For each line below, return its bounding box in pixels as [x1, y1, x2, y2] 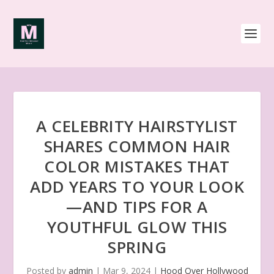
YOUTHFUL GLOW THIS [46, 216, 228, 238]
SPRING [108, 236, 166, 258]
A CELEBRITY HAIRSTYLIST [36, 115, 238, 137]
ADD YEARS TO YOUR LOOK [30, 176, 244, 198]
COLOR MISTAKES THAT [44, 155, 230, 177]
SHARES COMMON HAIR [43, 135, 231, 157]
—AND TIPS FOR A [66, 196, 208, 218]
